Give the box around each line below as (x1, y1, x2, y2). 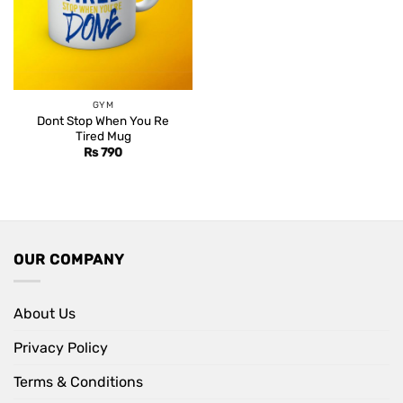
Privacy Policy (13, 339, 108, 357)
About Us (13, 305, 76, 323)
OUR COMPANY (13, 250, 125, 268)
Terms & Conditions (13, 373, 143, 391)
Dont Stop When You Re (37, 112, 169, 128)
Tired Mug (75, 128, 131, 143)
